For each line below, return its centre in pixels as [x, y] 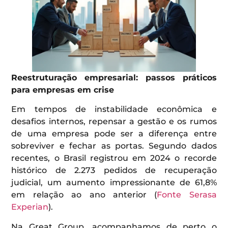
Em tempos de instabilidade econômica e [114, 109]
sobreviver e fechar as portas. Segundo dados [114, 146]
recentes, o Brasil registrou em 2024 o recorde [114, 158]
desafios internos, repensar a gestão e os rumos [114, 122]
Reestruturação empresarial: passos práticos [114, 77]
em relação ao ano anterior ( [84, 195]
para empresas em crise [63, 90]
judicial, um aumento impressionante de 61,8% [114, 183]
